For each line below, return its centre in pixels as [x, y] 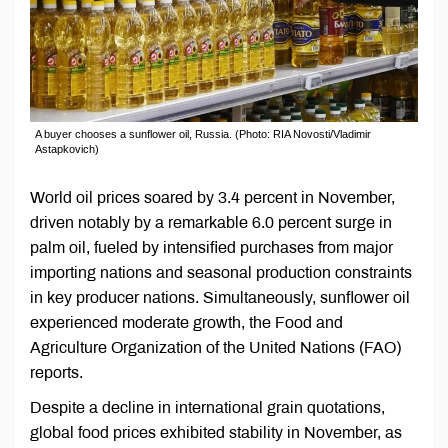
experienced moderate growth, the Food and [186, 323]
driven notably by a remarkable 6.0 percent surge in [211, 223]
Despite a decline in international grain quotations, [207, 408]
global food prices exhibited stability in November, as [216, 433]
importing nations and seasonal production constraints [221, 273]
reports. [56, 373]
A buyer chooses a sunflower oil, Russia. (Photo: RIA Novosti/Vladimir [203, 134]
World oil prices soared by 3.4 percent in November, [212, 198]
